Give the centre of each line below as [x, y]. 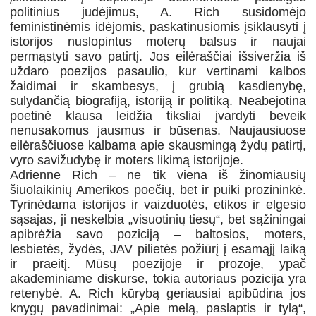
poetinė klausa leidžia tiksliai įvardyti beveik [158, 116]
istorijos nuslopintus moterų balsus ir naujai [158, 42]
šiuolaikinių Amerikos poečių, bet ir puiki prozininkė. [158, 190]
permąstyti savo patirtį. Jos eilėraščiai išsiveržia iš [158, 57]
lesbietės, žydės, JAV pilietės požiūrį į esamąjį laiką [158, 249]
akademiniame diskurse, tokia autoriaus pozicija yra [158, 279]
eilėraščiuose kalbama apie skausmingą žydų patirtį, [158, 146]
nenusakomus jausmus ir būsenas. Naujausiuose [158, 131]
